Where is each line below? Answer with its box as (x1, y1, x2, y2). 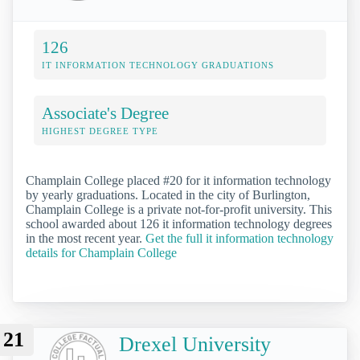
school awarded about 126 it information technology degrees (26, 217, 332, 231)
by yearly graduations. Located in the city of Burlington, (26, 188, 310, 202)
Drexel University (119, 332, 271, 356)
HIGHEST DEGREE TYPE (42, 126, 158, 137)
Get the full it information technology (145, 231, 333, 246)
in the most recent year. (26, 231, 145, 246)
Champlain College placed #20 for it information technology (26, 174, 331, 188)
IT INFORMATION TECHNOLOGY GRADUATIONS (42, 60, 274, 71)
